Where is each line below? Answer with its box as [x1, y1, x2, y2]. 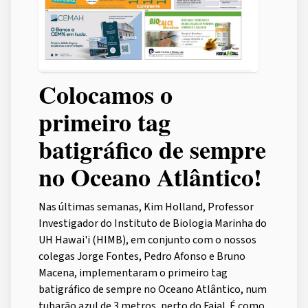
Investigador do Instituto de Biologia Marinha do [38, 216, 267, 232]
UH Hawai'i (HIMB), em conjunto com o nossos [38, 232, 256, 248]
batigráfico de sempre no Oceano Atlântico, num [38, 282, 267, 298]
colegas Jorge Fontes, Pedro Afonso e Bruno [38, 249, 245, 265]
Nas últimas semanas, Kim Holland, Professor [38, 199, 254, 215]
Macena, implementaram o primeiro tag [38, 265, 228, 281]
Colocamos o [38, 76, 173, 113]
